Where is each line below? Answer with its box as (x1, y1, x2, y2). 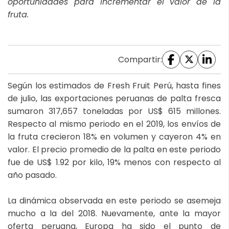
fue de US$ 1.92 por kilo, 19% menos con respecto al (8, 156, 221, 168)
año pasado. (8, 169, 57, 181)
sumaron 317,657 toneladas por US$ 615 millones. (8, 105, 221, 117)
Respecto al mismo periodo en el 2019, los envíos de (8, 118, 221, 130)
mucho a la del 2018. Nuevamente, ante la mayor (8, 207, 221, 219)
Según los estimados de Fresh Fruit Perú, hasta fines (8, 79, 221, 91)
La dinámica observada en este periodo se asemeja (8, 194, 221, 207)
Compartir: (118, 53, 162, 65)
